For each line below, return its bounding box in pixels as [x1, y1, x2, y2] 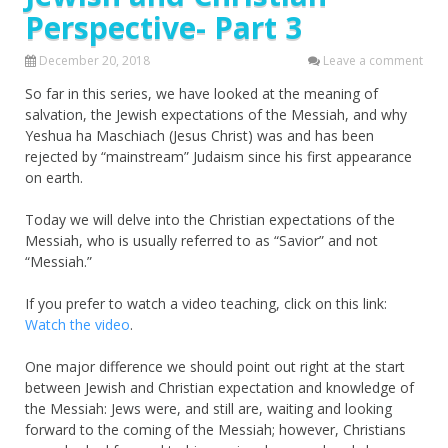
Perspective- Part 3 [25, 6, 302, 48]
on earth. [25, 167, 83, 187]
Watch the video [25, 314, 130, 334]
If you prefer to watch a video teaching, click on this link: [25, 293, 387, 313]
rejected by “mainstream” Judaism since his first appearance [25, 146, 412, 166]
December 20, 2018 [39, 51, 150, 69]
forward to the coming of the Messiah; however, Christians [25, 419, 406, 439]
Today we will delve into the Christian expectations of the [25, 209, 395, 229]
